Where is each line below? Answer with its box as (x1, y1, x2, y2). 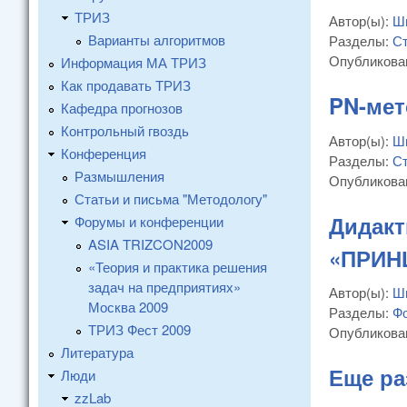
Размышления (74, 165, 164, 185)
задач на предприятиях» (88, 276, 241, 296)
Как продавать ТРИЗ (61, 74, 191, 94)
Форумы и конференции (74, 211, 223, 231)
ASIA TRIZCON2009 (88, 233, 213, 253)
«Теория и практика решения (88, 256, 267, 276)
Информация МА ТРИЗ (61, 52, 206, 72)
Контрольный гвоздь (61, 120, 189, 140)
